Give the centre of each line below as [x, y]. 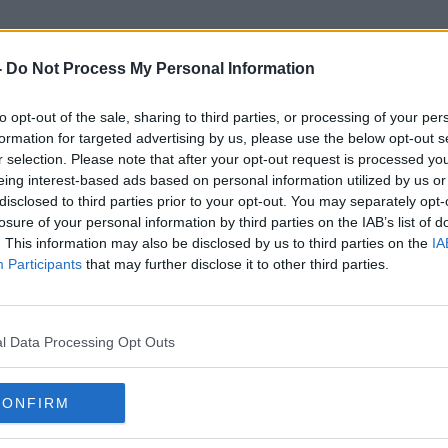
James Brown [224, 139]
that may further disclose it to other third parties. [235, 264]
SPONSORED [318, 198]
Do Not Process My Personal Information [160, 68]
